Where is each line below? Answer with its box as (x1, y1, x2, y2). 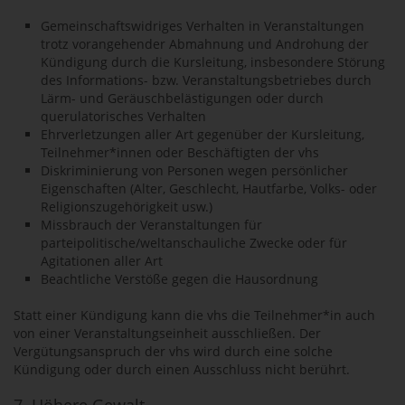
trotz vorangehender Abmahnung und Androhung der (41, 35, 369, 52)
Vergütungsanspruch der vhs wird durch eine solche (14, 343, 333, 360)
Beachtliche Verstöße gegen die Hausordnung (41, 270, 318, 287)
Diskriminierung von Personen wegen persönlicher (41, 162, 348, 179)
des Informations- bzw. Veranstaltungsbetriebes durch (41, 71, 372, 89)
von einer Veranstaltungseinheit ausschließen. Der (14, 325, 321, 342)
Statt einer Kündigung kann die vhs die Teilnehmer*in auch (14, 306, 375, 324)
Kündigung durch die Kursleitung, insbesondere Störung (41, 53, 385, 71)
